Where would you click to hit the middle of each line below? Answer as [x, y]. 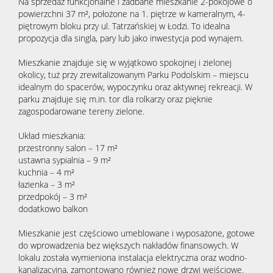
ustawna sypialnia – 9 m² [65, 160]
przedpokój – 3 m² [53, 197]
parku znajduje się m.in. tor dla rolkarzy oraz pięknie [115, 99]
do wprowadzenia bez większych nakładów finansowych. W [128, 246]
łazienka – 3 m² [47, 185]
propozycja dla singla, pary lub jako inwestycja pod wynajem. [131, 38]
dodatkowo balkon [53, 209]
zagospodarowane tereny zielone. [81, 112]
